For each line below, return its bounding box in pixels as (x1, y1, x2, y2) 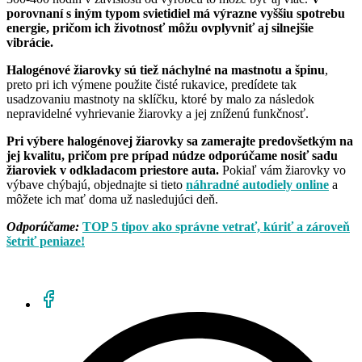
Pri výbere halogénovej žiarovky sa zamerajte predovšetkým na (6, 134, 353, 149)
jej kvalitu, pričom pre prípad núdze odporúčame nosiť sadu (6, 149, 338, 163)
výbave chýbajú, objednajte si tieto (6, 178, 186, 192)
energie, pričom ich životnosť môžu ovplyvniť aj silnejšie (6, 21, 314, 36)
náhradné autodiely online (186, 178, 329, 192)
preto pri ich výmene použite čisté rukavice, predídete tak (6, 78, 297, 92)
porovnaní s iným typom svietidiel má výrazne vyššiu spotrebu (6, 6, 345, 21)
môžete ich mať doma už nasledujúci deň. (6, 192, 218, 207)
